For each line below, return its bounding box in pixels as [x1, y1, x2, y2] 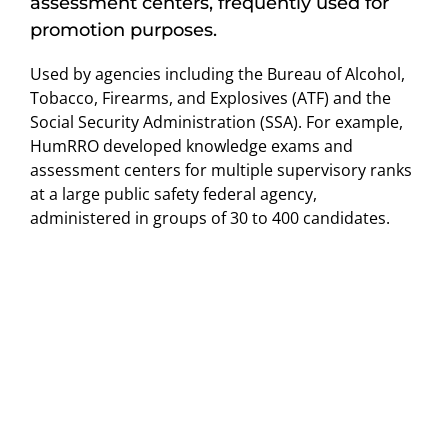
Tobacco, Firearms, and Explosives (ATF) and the [30, 86, 391, 109]
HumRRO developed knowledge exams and [30, 134, 353, 157]
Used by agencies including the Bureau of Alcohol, [30, 62, 405, 85]
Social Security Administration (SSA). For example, [30, 110, 403, 133]
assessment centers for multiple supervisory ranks [30, 158, 412, 181]
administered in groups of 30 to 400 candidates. [30, 206, 390, 229]
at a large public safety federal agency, [30, 182, 317, 205]
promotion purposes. [30, 18, 217, 41]
